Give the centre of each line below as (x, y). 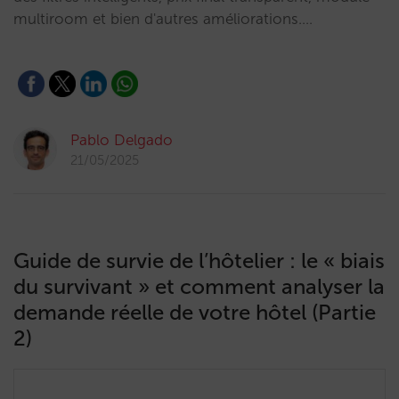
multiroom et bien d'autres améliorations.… (163, 19)
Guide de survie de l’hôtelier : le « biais (199, 261)
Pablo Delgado (122, 140)
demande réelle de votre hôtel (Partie (195, 312)
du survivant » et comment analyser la (199, 286)
